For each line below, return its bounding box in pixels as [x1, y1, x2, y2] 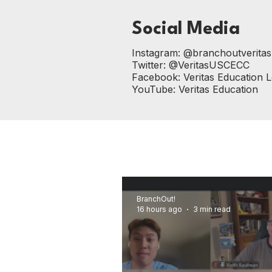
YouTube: [132, 83, 178, 95]
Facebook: [132, 71, 183, 83]
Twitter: [132, 59, 169, 71]
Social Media [132, 21, 240, 38]
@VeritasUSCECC [169, 59, 250, 71]
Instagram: [132, 47, 183, 59]
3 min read [193, 205, 231, 214]
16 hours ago [137, 205, 182, 214]
